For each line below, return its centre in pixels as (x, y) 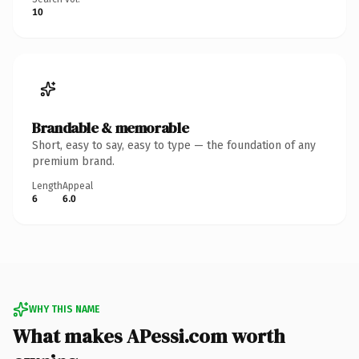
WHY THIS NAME (64, 309)
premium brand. (73, 161)
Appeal (78, 186)
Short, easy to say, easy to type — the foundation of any (174, 145)
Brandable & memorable (111, 127)
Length (47, 186)
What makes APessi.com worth (149, 336)
